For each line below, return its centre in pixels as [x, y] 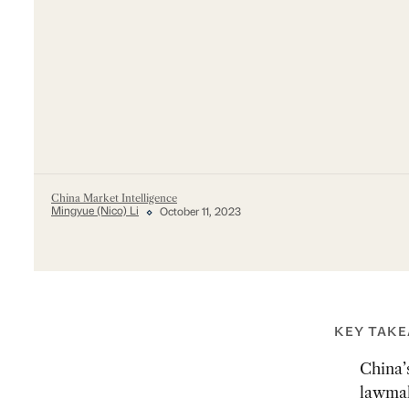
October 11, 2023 [201, 212]
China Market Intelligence [114, 198]
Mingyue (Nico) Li [94, 212]
